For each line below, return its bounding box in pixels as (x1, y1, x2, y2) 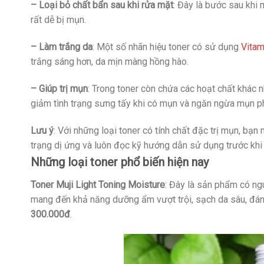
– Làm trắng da (31, 41, 93, 53)
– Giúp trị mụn (31, 82, 88, 94)
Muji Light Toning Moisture (56, 179, 165, 190)
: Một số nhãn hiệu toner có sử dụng (93, 41, 241, 53)
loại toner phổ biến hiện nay (65, 154, 209, 169)
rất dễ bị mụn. (31, 14, 86, 26)
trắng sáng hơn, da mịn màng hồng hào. (31, 56, 189, 68)
